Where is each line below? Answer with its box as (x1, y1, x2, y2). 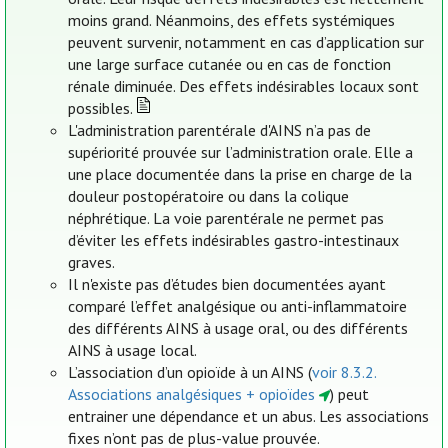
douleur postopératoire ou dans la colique (68, 186, 350, 207)
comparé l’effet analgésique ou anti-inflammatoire (68, 296, 408, 317)
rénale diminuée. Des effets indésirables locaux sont (68, 76, 420, 97)
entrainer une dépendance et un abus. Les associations (68, 406, 430, 427)
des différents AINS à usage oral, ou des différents (68, 318, 409, 339)
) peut (329, 384, 369, 405)
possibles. (68, 98, 134, 119)
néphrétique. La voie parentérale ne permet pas (68, 208, 385, 229)
